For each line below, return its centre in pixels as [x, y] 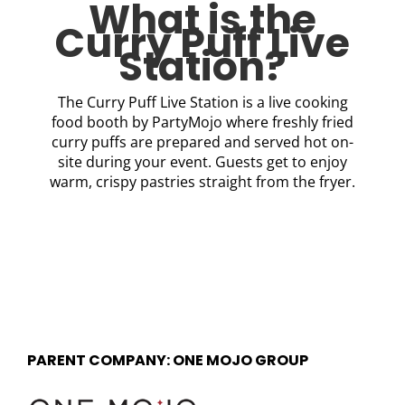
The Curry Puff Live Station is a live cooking [202, 102]
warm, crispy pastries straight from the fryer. [202, 182]
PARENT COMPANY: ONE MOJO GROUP [168, 360]
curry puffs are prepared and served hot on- [202, 142]
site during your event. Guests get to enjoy [202, 162]
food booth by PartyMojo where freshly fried [202, 122]
